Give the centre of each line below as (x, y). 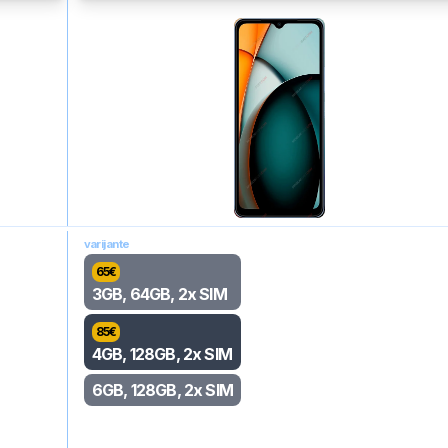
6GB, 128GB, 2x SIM (162, 390)
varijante (106, 244)
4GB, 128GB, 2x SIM (162, 354)
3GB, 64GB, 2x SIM (159, 294)
